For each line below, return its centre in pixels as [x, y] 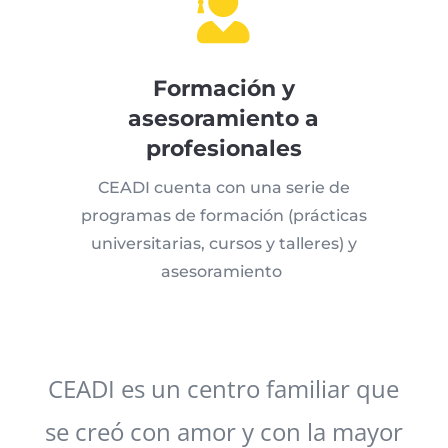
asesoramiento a [224, 119]
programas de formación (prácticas [223, 216]
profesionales [223, 149]
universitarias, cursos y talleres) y [223, 244]
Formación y [223, 89]
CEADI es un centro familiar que [224, 388]
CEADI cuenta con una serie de [223, 188]
